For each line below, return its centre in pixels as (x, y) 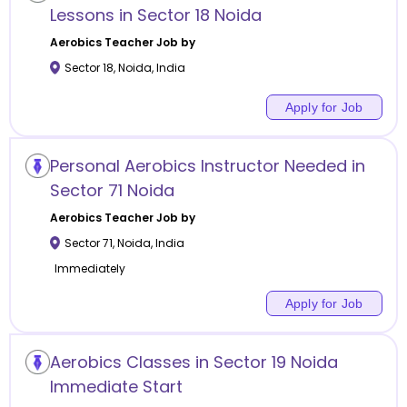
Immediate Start (116, 386)
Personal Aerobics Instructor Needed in (207, 165)
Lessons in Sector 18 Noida (155, 15)
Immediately (89, 268)
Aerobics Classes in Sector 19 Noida (194, 362)
